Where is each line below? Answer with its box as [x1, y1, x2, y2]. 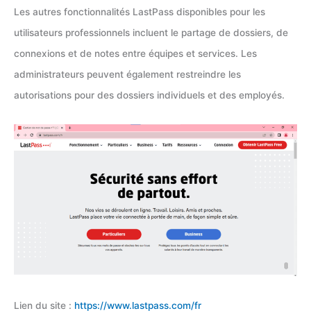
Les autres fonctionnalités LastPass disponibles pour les [14, 6, 265, 17]
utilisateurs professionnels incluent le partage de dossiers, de [14, 26, 288, 38]
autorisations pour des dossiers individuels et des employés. [14, 89, 285, 101]
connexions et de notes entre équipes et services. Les [14, 47, 257, 59]
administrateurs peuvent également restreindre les [14, 68, 241, 80]
